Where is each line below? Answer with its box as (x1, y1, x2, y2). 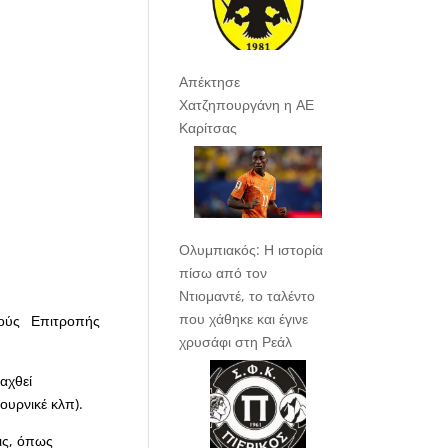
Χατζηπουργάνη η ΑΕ (179, 95, 315, 115)
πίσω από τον (179, 263, 268, 283)
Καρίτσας (179, 118, 238, 138)
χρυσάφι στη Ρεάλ (179, 332, 293, 352)
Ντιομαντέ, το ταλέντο (179, 286, 316, 306)
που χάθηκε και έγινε (179, 309, 309, 329)
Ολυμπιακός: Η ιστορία (179, 240, 324, 260)
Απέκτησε (179, 72, 241, 92)
